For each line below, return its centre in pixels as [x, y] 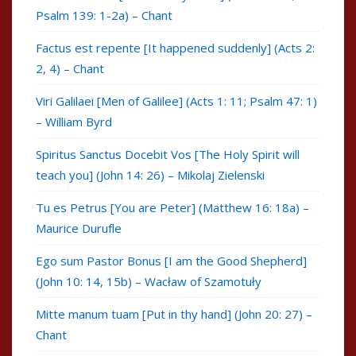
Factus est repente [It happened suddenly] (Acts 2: [175, 48]
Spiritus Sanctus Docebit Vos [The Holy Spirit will [168, 155]
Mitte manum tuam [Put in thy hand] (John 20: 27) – [174, 314]
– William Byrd [74, 122]
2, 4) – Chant [70, 69]
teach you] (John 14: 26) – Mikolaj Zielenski [150, 175]
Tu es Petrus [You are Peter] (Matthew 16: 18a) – [172, 208]
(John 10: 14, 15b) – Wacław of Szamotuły [149, 282]
